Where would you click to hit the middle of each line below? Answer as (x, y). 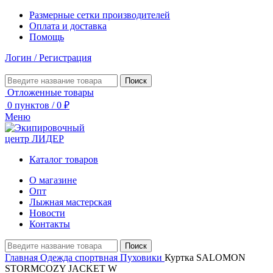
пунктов (32, 105)
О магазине (53, 180)
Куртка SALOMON (205, 257)
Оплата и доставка (68, 26)
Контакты (50, 224)
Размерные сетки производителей (100, 15)
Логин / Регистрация (48, 58)
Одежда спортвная (80, 257)
